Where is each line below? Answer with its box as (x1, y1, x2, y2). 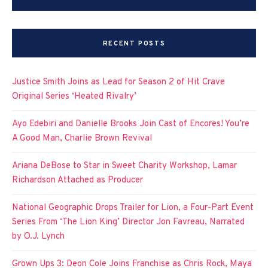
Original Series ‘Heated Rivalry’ (12, 90, 136, 102)
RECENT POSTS (102, 39, 166, 48)
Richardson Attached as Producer (12, 174, 143, 186)
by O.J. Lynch (12, 230, 65, 242)
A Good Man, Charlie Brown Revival (12, 132, 152, 144)
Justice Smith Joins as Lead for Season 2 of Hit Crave (12, 76, 225, 88)
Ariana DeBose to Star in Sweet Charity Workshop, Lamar (12, 160, 237, 172)
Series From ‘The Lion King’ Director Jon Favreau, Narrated (12, 216, 245, 228)
